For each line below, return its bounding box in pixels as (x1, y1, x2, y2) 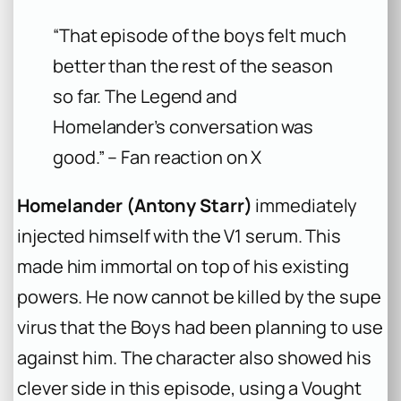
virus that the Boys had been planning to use (17, 315, 383, 340)
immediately (252, 193, 358, 218)
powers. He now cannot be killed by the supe (17, 285, 381, 310)
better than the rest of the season (53, 54, 333, 79)
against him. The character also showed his (17, 346, 371, 371)
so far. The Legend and (53, 84, 237, 109)
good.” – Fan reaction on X (53, 145, 262, 170)
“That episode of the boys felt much (53, 23, 346, 48)
